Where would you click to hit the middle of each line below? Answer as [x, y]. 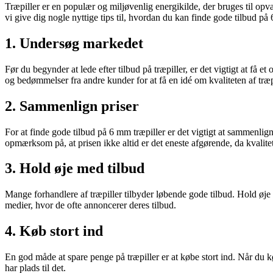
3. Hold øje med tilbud [75, 168]
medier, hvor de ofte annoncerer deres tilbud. [90, 205]
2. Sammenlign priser [72, 106]
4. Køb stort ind [54, 231]
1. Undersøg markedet [74, 43]
